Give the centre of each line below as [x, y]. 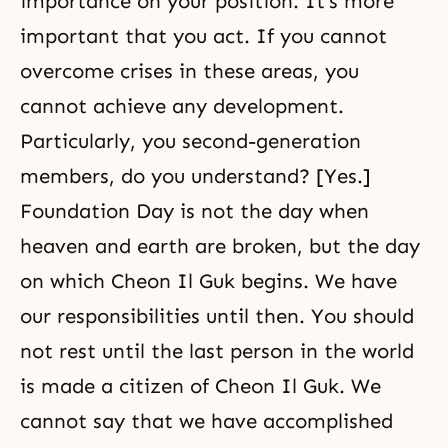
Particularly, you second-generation [190, 140]
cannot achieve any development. [182, 105]
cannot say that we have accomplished [206, 420]
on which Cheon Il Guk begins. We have [208, 280]
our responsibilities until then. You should [217, 315]
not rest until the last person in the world [217, 350]
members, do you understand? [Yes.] [195, 175]
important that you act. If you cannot [203, 35]
